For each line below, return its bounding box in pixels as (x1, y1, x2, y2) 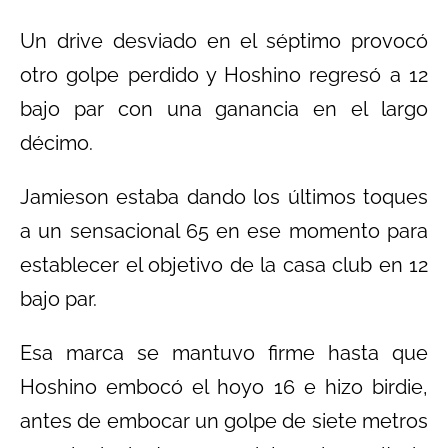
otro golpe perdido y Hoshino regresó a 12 (20, 62, 428, 87)
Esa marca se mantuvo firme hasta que (20, 340, 428, 365)
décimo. (20, 130, 93, 155)
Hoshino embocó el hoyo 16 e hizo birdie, (20, 374, 428, 399)
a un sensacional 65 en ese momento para (20, 218, 428, 243)
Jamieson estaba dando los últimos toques (20, 184, 428, 209)
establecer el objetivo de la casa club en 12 (20, 252, 428, 277)
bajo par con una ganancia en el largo (20, 96, 428, 121)
